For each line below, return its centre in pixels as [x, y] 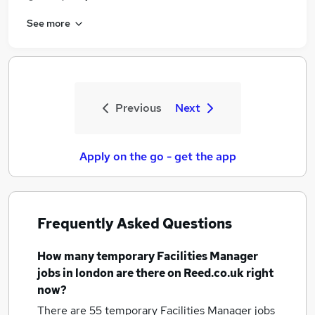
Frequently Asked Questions [135, 224]
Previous [138, 108]
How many [67, 256]
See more [49, 23]
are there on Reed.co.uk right [194, 273]
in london [88, 273]
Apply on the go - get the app [157, 156]
